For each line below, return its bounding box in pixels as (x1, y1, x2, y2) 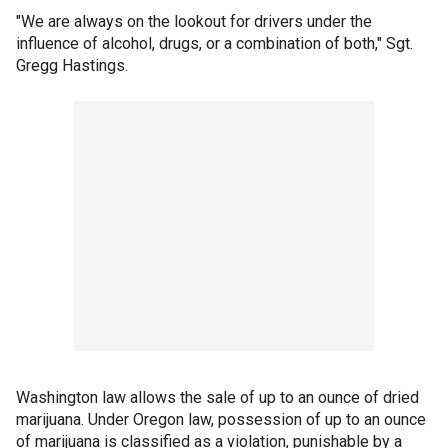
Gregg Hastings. (16, 56, 128, 75)
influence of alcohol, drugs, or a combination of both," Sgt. (16, 34, 413, 53)
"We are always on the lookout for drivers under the (16, 12, 372, 31)
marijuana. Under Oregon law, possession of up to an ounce (16, 410, 426, 429)
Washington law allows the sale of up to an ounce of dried (16, 388, 419, 407)
